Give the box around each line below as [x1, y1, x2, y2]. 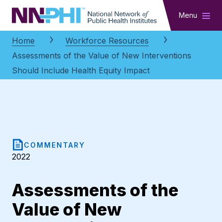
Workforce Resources [65, 36, 149, 46]
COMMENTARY [24, 140, 85, 149]
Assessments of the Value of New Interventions [12, 51, 191, 61]
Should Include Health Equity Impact [12, 65, 150, 76]
